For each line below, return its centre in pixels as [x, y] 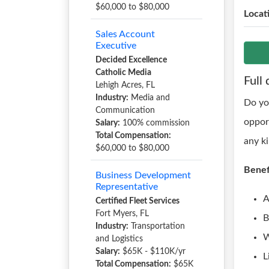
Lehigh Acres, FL [125, 85]
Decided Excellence [131, 60]
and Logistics [119, 239]
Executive [116, 46]
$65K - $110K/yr [153, 252]
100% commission [155, 123]
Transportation [157, 226]
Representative [127, 187]
